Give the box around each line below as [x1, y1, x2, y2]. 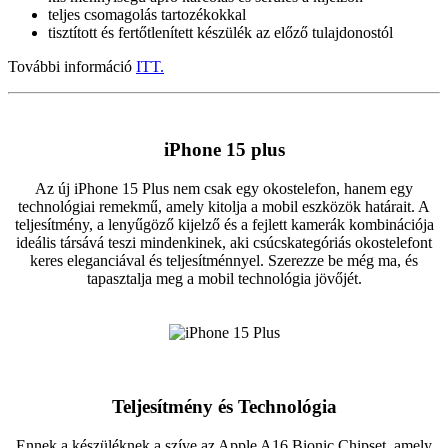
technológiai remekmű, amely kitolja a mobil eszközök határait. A [18, 197, 430, 215]
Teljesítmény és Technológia [111, 396, 337, 418]
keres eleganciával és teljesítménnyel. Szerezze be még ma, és [30, 251, 418, 269]
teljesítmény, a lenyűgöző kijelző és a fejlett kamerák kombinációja [14, 215, 434, 233]
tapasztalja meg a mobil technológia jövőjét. [86, 269, 362, 287]
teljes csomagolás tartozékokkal [48, 6, 246, 24]
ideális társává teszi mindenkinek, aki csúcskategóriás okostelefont [16, 233, 432, 251]
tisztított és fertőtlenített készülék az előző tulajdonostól [48, 24, 393, 42]
